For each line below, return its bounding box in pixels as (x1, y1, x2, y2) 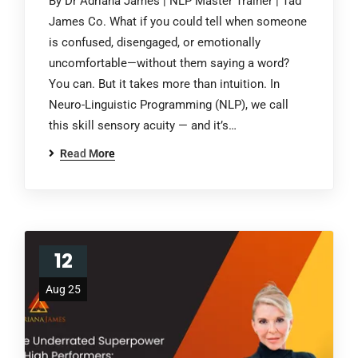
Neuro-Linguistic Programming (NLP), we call (49, 97, 288, 112)
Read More (60, 147, 115, 160)
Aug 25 (46, 283, 81, 296)
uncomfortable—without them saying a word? (49, 56, 289, 70)
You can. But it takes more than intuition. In (49, 77, 280, 91)
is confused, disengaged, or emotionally (49, 35, 261, 50)
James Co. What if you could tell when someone (49, 14, 307, 29)
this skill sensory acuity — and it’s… (49, 118, 237, 133)
